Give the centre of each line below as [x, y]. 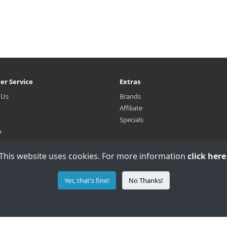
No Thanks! [146, 180]
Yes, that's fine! [87, 180]
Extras [130, 82]
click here [207, 156]
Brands [130, 96]
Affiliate [131, 108]
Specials [131, 120]
